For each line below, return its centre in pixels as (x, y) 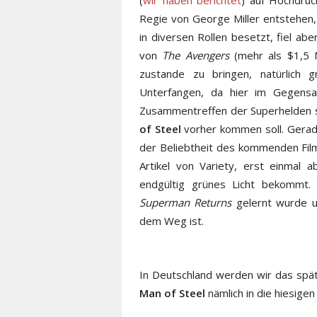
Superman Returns (186, 203)
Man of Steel (172, 293)
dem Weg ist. (172, 221)
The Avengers (196, 56)
